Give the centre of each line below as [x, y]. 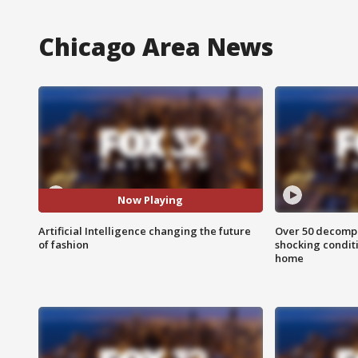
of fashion [64, 244]
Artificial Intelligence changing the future [145, 231]
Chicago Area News [156, 46]
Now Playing [151, 200]
